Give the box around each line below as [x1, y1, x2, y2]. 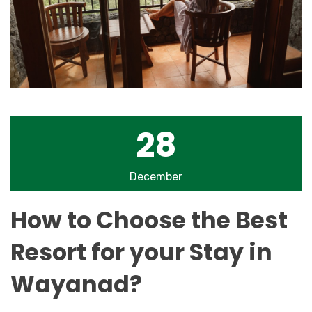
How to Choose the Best [10, 203, 288, 237]
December [130, 169, 182, 183]
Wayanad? [10, 267, 142, 301]
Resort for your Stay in [10, 235, 272, 269]
